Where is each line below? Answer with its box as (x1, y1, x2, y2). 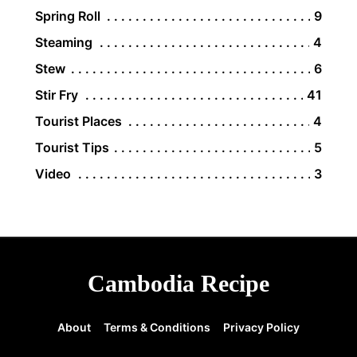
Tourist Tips (35, 139, 109, 155)
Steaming (35, 33, 92, 50)
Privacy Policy (223, 320, 300, 334)
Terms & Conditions (104, 320, 210, 334)
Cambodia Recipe (88, 269, 269, 296)
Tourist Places (35, 112, 122, 129)
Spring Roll (35, 7, 100, 24)
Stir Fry (35, 86, 78, 103)
